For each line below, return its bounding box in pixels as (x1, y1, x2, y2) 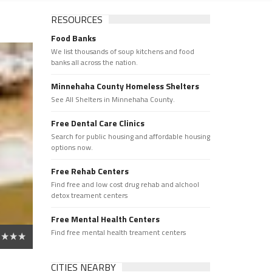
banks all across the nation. (50, 56, 138, 68)
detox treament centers (50, 189, 127, 201)
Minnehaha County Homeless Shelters (50, 80, 199, 92)
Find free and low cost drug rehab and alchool (50, 178, 199, 190)
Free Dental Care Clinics (50, 117, 144, 129)
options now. (50, 141, 93, 153)
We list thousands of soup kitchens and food (50, 46, 194, 57)
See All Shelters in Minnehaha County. (50, 93, 175, 105)
